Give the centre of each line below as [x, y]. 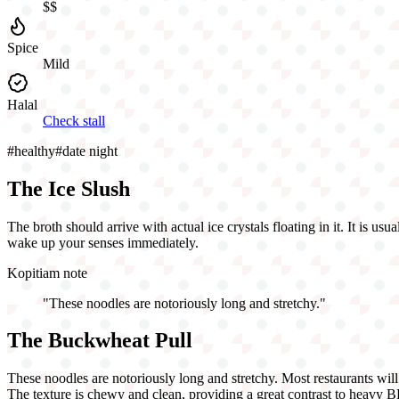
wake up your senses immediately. [103, 242]
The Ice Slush [69, 188]
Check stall [74, 120]
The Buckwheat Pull [100, 341]
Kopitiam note [47, 273]
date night [90, 151]
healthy [35, 151]
